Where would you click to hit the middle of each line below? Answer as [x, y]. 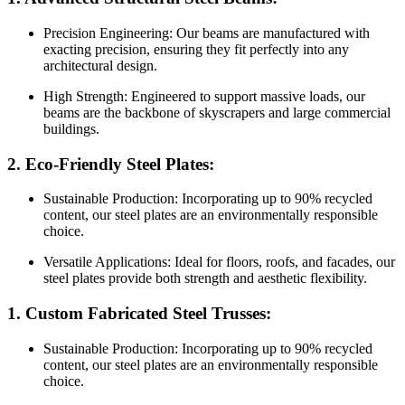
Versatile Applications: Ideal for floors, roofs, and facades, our [219, 262]
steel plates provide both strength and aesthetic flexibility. [205, 278]
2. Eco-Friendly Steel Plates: [111, 164]
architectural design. [100, 65]
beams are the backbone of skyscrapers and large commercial [217, 112]
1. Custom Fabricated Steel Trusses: [139, 313]
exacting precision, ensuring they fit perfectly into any [196, 49]
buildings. [71, 128]
